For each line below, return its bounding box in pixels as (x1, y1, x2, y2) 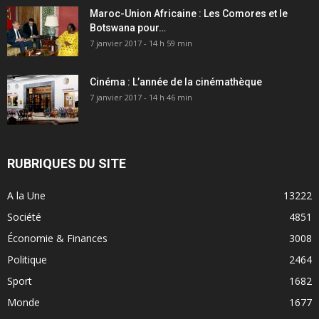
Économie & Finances (7, 231, 108, 245)
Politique (7, 252, 47, 266)
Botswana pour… (90, 21, 166, 33)
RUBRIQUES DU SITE (7, 155, 126, 171)
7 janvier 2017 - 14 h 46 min (90, 91, 192, 103)
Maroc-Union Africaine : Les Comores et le (90, 7, 288, 19)
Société (7, 209, 41, 224)
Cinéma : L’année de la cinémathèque (90, 75, 262, 88)
